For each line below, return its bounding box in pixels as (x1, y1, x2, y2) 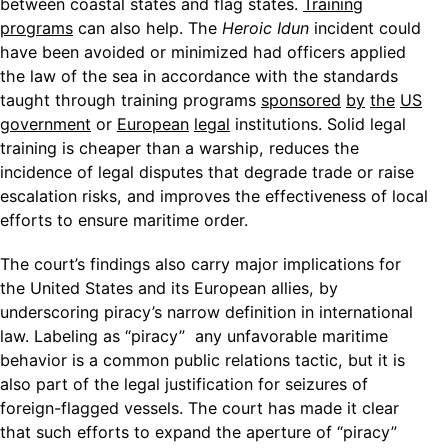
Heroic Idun (222, 18, 309, 38)
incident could (309, 18, 421, 38)
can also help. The (73, 18, 222, 38)
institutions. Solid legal (230, 114, 406, 134)
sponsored (261, 90, 341, 110)
